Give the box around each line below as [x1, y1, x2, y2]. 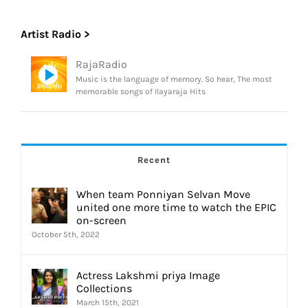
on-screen [76, 214, 126, 228]
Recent [137, 155, 170, 166]
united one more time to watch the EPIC [76, 201, 276, 214]
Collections [76, 282, 132, 296]
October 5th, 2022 [32, 230, 100, 240]
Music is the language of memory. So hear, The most [76, 74, 272, 85]
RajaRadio [76, 58, 127, 71]
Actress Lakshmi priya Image [76, 269, 220, 283]
